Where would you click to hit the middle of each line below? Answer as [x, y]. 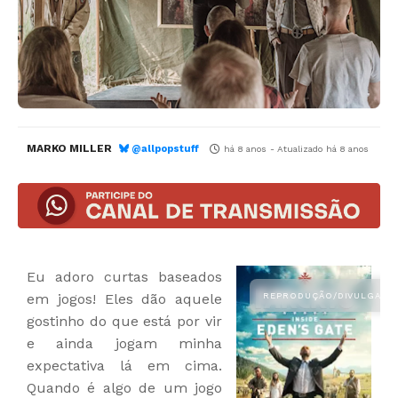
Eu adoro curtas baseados [124, 276]
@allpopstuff [165, 149]
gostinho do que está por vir [124, 321]
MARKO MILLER [69, 149]
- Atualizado [296, 149]
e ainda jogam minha [124, 343]
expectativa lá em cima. [124, 365]
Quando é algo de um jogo [124, 387]
